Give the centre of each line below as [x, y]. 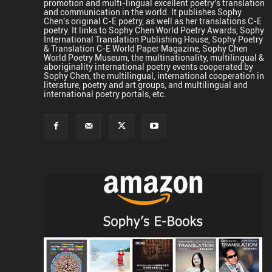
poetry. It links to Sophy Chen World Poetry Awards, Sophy [154, 30]
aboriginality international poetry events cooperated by [148, 66]
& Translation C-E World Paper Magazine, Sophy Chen [146, 48]
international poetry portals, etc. [105, 93]
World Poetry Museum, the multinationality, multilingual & [154, 57]
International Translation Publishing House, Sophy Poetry [153, 39]
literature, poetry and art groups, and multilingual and [146, 84]
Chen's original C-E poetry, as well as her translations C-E [153, 21]
